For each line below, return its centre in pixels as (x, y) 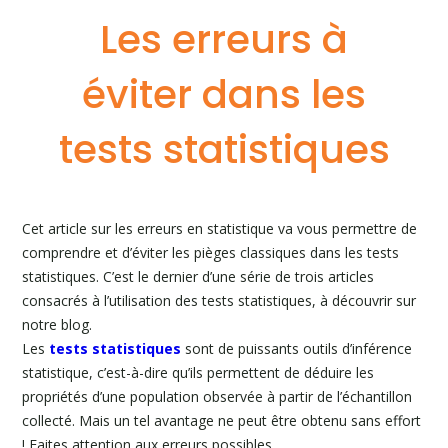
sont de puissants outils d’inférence (297, 348)
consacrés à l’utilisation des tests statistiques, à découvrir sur (219, 300)
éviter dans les (224, 94)
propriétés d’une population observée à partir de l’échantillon (217, 396)
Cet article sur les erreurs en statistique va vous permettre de (220, 228)
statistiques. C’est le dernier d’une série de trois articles (198, 276)
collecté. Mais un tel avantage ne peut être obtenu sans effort (222, 420)
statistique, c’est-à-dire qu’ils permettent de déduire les (198, 372)
